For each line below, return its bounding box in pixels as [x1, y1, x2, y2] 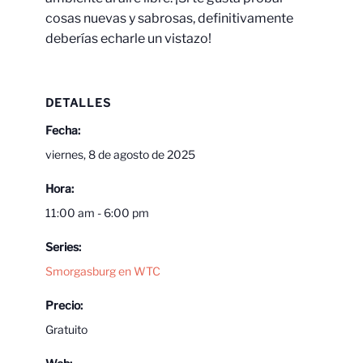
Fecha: [45, 123, 80, 137]
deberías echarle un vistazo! [45, 31, 211, 46]
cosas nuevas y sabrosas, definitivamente [45, 11, 293, 26]
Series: [45, 240, 81, 254]
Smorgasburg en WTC [45, 264, 160, 278]
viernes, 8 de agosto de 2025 [45, 147, 195, 161]
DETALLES [45, 96, 111, 109]
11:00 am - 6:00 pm [45, 206, 149, 220]
